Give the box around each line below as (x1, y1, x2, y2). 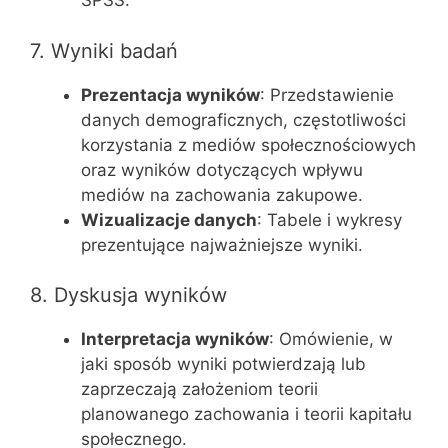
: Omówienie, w (269, 329, 393, 349)
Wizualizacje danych (81, 209, 257, 230)
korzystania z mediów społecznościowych (81, 134, 416, 155)
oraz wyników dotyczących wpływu (81, 159, 363, 180)
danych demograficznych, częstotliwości (81, 109, 406, 130)
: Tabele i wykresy (257, 209, 402, 230)
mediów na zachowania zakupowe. (81, 184, 363, 205)
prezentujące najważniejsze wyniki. (81, 234, 363, 255)
